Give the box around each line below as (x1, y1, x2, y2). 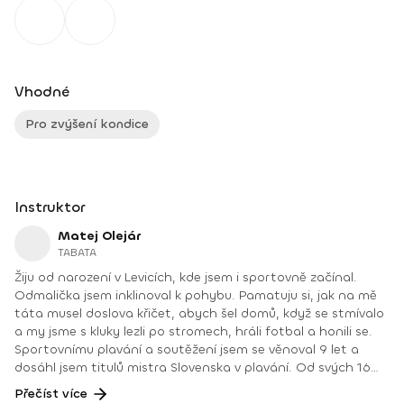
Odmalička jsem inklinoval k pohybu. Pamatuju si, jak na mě (14, 287, 377, 304)
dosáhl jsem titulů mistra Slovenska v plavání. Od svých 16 (14, 359, 371, 376)
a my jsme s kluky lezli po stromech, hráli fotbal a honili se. (14, 323, 372, 340)
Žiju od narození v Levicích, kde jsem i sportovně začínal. (14, 269, 357, 286)
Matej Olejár (58, 227, 141, 244)
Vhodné (14, 82, 69, 101)
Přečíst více (14, 385, 87, 402)
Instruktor (14, 197, 85, 216)
